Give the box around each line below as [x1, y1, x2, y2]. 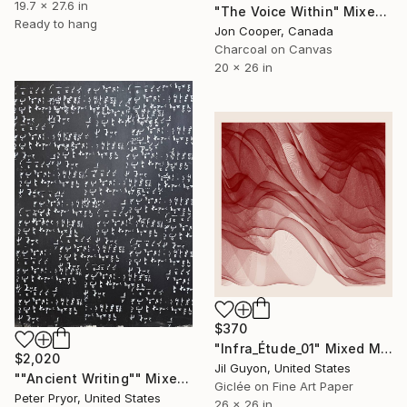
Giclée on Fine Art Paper [214, 378, 353, 393]
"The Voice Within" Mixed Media [374, 3, 387, 19]
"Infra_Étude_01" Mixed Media [380, 340, 392, 356]
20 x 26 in [214, 59, 273, 74]
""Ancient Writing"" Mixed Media [176, 371, 189, 387]
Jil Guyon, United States [214, 360, 351, 375]
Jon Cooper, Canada [214, 23, 333, 38]
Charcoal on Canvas [214, 41, 333, 56]
